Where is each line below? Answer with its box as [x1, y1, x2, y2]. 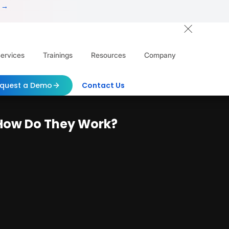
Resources [90, 51, 126, 60]
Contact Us [81, 80, 125, 90]
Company [144, 51, 176, 60]
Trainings [42, 51, 73, 60]
